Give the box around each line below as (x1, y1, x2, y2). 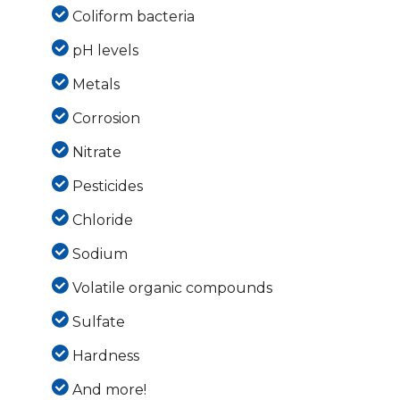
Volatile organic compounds (71, 279, 272, 297)
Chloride (71, 212, 133, 229)
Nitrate (71, 144, 121, 162)
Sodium (71, 246, 128, 263)
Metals (71, 76, 120, 94)
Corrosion (71, 110, 140, 128)
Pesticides (71, 178, 143, 196)
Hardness (71, 347, 139, 365)
